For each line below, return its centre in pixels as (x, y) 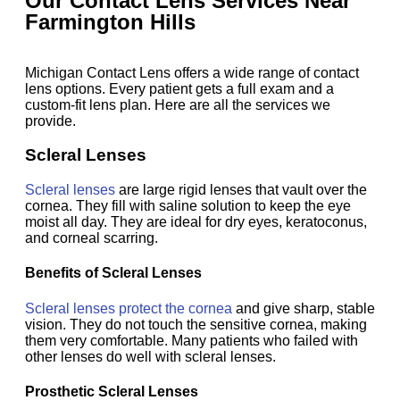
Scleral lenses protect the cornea (129, 308)
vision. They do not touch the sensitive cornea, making (196, 324)
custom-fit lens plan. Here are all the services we (178, 104)
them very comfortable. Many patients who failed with (192, 340)
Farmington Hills (110, 21)
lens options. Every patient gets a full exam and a (179, 88)
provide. (50, 121)
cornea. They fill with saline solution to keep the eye (188, 206)
